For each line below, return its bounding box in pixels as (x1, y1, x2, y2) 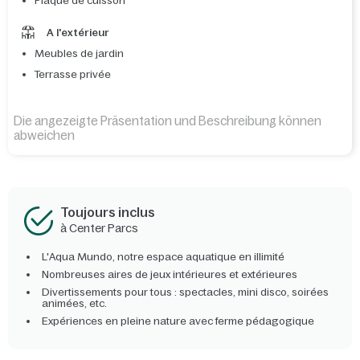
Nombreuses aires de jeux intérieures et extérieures (42, 268, 297, 281)
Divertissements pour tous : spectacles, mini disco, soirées (42, 286, 329, 299)
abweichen (14, 129, 75, 143)
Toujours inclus (60, 205, 155, 220)
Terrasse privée (35, 68, 111, 81)
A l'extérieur (44, 27, 109, 39)
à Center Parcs (60, 222, 138, 235)
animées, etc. (42, 297, 107, 310)
